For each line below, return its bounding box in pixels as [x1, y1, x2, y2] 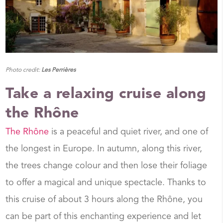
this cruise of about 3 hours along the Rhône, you [5, 195, 203, 205]
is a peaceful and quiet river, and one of [49, 127, 209, 137]
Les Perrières [40, 67, 76, 74]
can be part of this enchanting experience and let [5, 212, 202, 222]
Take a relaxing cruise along [5, 87, 207, 102]
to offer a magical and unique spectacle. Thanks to [5, 178, 207, 188]
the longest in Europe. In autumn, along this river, [5, 144, 203, 154]
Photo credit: [5, 67, 40, 74]
